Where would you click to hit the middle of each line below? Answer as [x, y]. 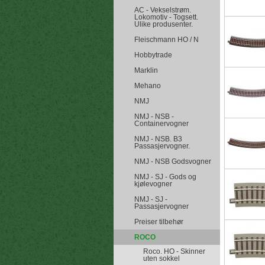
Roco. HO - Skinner [174, 251]
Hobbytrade [153, 55]
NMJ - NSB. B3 [158, 139]
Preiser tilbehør [159, 222]
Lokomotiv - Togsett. [166, 17]
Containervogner [161, 124]
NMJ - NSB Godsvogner [173, 161]
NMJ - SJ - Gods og [165, 177]
